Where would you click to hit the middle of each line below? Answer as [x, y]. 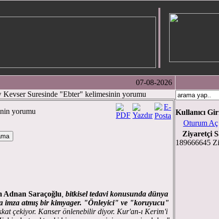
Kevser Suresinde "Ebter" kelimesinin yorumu [74, 94]
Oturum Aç [200, 123]
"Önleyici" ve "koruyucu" [126, 203]
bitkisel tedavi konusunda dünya [117, 194]
